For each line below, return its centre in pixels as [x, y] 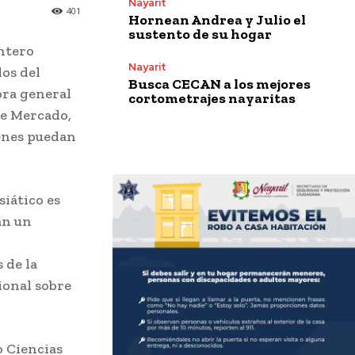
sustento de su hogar [200, 34]
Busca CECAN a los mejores [219, 84]
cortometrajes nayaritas [212, 98]
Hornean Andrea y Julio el [217, 19]
